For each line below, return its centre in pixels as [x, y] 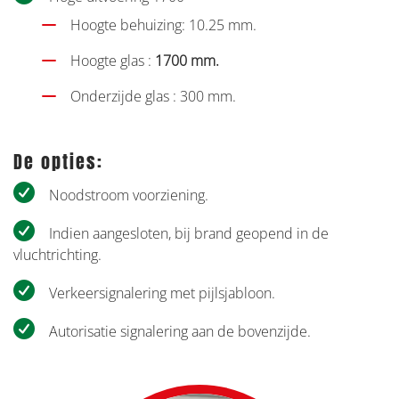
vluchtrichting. [57, 255]
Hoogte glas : [113, 61]
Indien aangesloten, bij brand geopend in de [189, 234]
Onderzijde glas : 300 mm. [153, 97]
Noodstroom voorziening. [129, 195]
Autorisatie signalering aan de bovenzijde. [180, 332]
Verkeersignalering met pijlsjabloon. [162, 293]
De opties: [58, 162]
